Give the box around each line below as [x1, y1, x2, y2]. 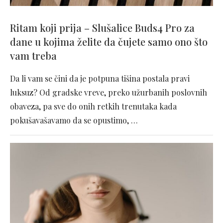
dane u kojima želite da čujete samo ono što [10, 35, 208, 49]
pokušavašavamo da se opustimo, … [10, 115, 138, 126]
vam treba [10, 49, 57, 63]
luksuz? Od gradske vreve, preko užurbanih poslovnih [10, 87, 207, 98]
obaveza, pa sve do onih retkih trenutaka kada [10, 101, 177, 112]
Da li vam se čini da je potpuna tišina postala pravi [10, 73, 190, 84]
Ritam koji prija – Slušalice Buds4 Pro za [10, 21, 195, 35]
